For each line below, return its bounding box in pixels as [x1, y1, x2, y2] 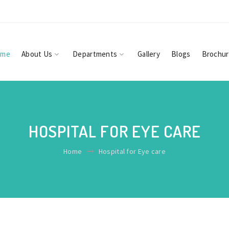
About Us [21, 49, 54, 59]
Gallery [137, 49, 161, 59]
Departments [73, 49, 119, 59]
